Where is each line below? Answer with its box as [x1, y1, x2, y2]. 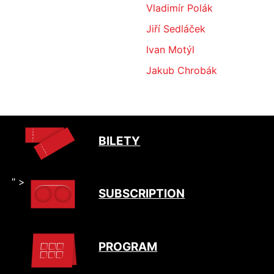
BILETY [98, 134, 141, 148]
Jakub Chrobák [146, 64, 217, 76]
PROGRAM [98, 240, 158, 254]
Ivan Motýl [146, 43, 194, 56]
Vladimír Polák [146, 2, 213, 14]
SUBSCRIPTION [98, 186, 185, 201]
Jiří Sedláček [146, 23, 206, 35]
